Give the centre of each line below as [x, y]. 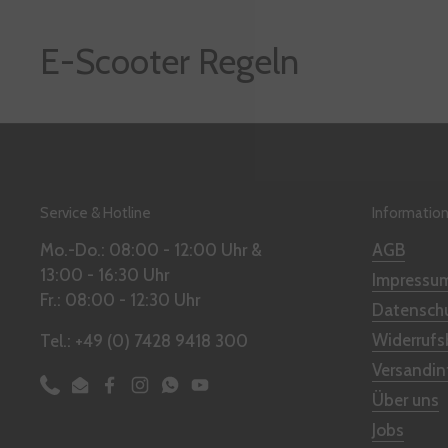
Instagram [177, 396]
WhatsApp [209, 396]
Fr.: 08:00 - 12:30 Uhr [120, 300]
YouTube [231, 396]
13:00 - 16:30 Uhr [104, 275]
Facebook [145, 396]
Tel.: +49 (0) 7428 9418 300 [144, 341]
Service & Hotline [95, 213]
